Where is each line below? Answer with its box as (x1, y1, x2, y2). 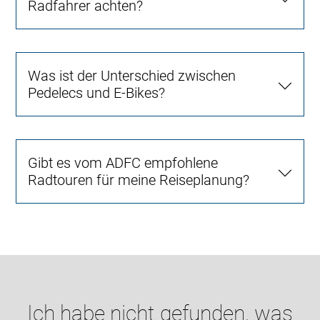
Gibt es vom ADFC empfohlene (28, 154, 219, 172)
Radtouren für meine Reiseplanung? (28, 171, 250, 189)
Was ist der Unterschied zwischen (28, 67, 236, 85)
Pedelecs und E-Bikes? (28, 84, 166, 102)
